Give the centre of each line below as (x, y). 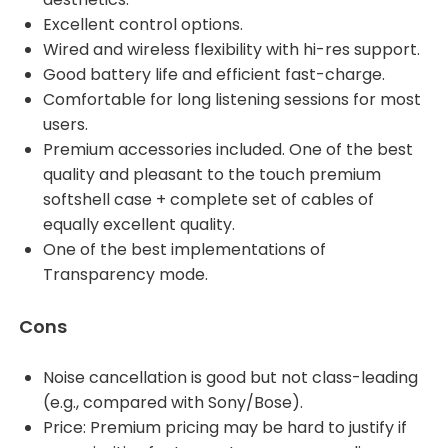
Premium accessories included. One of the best (228, 149)
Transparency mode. (125, 274)
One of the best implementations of (184, 249)
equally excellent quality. (139, 224)
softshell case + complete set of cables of (208, 199)
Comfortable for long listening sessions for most (232, 99)
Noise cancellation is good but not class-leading (230, 377)
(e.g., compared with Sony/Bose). (173, 402)
